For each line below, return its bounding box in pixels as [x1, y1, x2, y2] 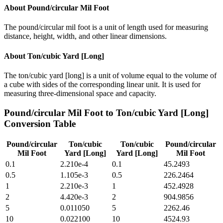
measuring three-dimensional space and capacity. [4, 89, 156, 98]
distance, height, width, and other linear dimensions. [4, 32, 167, 41]
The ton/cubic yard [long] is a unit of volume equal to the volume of [4, 71, 217, 80]
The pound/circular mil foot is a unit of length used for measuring [4, 23, 208, 32]
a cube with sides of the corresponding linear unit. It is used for [4, 80, 201, 89]
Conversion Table [4, 118, 76, 129]
